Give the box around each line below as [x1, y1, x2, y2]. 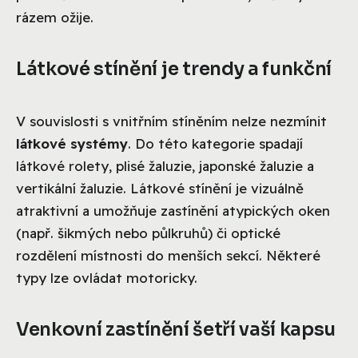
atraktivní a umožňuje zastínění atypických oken [16, 202, 330, 220]
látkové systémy [16, 135, 128, 153]
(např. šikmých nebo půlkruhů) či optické [16, 225, 280, 242]
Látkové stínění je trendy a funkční [16, 58, 332, 82]
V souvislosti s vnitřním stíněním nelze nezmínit [16, 113, 327, 130]
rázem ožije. [16, 9, 93, 26]
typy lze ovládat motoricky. [16, 269, 197, 287]
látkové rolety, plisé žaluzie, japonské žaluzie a [16, 157, 314, 175]
